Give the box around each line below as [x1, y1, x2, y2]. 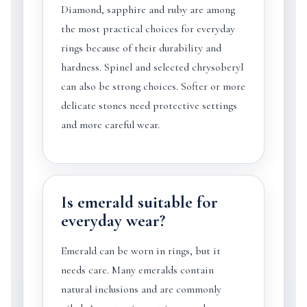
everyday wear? [60, 210, 165, 231]
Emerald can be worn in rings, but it [60, 244, 221, 258]
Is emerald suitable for [60, 192, 218, 212]
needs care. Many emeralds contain [60, 263, 214, 277]
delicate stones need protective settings [60, 99, 237, 112]
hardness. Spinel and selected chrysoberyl [60, 60, 243, 74]
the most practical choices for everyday [60, 22, 235, 36]
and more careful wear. [60, 118, 160, 132]
